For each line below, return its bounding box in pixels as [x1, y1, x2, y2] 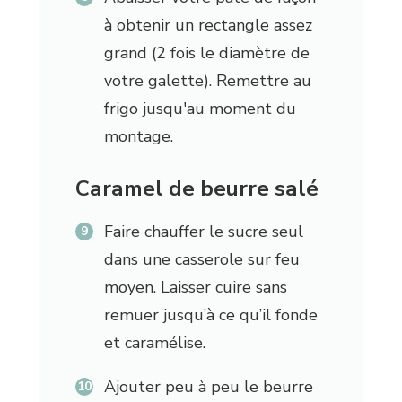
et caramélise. [103, 332, 205, 354]
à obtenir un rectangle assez [103, 14, 312, 37]
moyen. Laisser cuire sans [103, 276, 287, 299]
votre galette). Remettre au [103, 70, 311, 92]
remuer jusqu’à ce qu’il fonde [103, 304, 318, 327]
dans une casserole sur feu [103, 249, 300, 271]
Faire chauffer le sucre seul [103, 221, 303, 243]
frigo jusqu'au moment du [103, 98, 296, 120]
